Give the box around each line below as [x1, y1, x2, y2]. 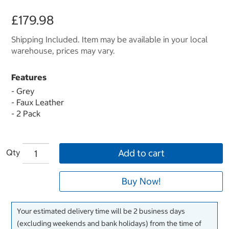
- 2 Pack [11, 108, 40, 119]
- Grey [11, 86, 34, 97]
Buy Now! [122, 175, 161, 188]
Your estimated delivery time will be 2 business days [17, 207, 185, 216]
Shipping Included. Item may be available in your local [11, 34, 208, 45]
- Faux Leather [11, 97, 64, 108]
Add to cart [118, 147, 165, 159]
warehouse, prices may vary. [11, 45, 115, 56]
